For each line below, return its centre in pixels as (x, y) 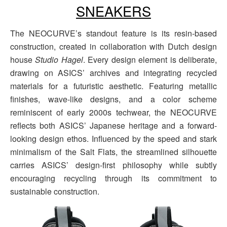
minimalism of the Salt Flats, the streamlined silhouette (113, 152)
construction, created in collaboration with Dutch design (113, 47)
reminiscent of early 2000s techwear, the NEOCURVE (113, 112)
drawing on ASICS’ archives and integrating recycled (113, 73)
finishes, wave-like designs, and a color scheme (113, 99)
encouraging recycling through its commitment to (113, 178)
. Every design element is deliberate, (150, 60)
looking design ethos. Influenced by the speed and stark (113, 139)
